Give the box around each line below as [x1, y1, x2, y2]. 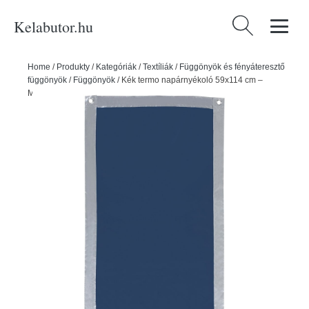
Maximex [28, 88, 61, 98]
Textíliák [143, 62, 173, 72]
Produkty [57, 62, 90, 72]
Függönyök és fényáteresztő [179, 62, 285, 72]
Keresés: [229, 17, 272, 30]
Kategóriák [96, 62, 137, 72]
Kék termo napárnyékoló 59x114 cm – [121, 75, 263, 85]
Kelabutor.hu [14, 16, 93, 37]
